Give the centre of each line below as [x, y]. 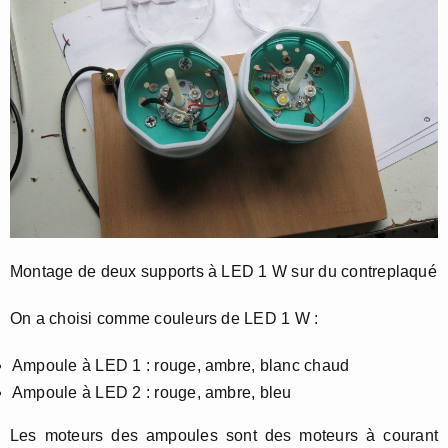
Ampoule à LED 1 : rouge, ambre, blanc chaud [181, 366]
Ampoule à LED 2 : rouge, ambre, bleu [152, 393]
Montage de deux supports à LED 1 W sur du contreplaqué [223, 272]
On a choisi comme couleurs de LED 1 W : [164, 319]
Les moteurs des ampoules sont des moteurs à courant [224, 436]
